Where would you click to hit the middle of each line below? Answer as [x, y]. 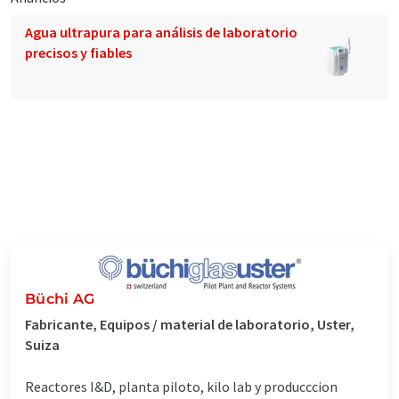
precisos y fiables [78, 52]
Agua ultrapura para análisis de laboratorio [161, 32]
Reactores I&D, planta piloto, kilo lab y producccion [181, 386]
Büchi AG [60, 298]
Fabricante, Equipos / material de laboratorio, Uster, [190, 324]
